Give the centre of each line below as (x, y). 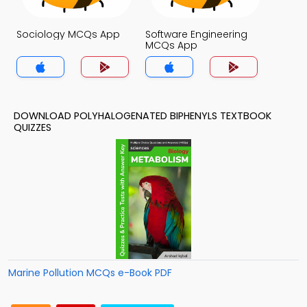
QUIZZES (33, 127)
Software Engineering (196, 34)
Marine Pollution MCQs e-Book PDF (90, 273)
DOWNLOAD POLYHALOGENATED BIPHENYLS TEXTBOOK (143, 116)
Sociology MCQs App (68, 34)
